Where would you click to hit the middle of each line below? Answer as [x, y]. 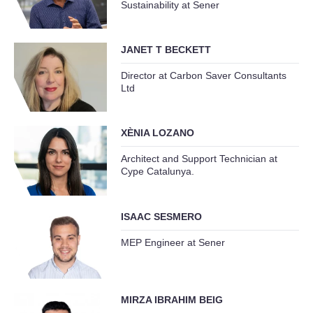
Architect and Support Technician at [199, 159]
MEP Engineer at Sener [173, 242]
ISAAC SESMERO [161, 216]
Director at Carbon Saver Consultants [203, 75]
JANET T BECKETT [166, 49]
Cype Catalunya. [157, 172]
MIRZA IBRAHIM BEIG [172, 299]
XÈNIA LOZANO [157, 133]
